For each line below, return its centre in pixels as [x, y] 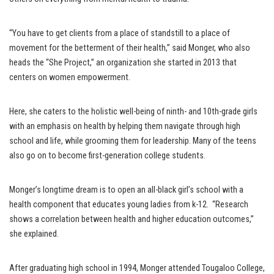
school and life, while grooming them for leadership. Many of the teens [133, 141]
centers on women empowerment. [70, 77]
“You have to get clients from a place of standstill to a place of [120, 33]
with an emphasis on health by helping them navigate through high [125, 126]
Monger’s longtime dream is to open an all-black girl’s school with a [126, 190]
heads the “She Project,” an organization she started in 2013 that [123, 62]
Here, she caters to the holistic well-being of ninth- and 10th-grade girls [133, 111]
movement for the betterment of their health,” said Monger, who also [130, 48]
